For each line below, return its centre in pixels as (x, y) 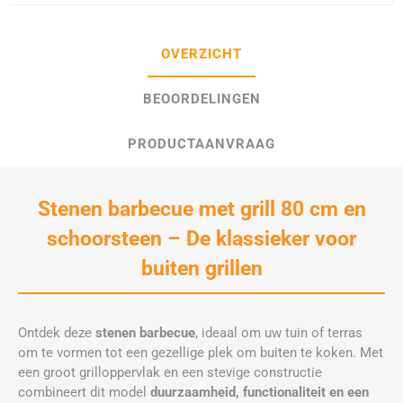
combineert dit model (84, 393)
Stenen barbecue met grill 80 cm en (201, 209)
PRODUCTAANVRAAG (201, 144)
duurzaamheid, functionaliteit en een (260, 393)
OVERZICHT (201, 54)
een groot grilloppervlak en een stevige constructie (170, 373)
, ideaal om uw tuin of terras (279, 333)
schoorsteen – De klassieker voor (201, 239)
